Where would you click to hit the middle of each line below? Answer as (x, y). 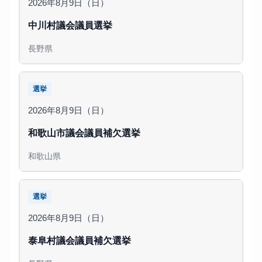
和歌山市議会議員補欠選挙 (84, 132)
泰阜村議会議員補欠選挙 (79, 240)
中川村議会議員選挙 (70, 25)
